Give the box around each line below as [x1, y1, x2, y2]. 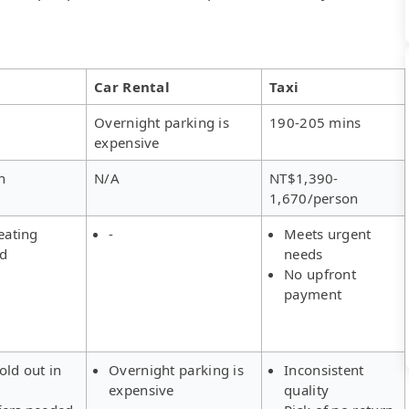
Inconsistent [284, 360, 364, 379]
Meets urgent [284, 224, 372, 243]
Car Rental [94, 77, 170, 96]
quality [284, 380, 330, 399]
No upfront [284, 264, 357, 283]
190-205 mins [269, 112, 362, 131]
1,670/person [269, 188, 359, 207]
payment [284, 284, 342, 303]
